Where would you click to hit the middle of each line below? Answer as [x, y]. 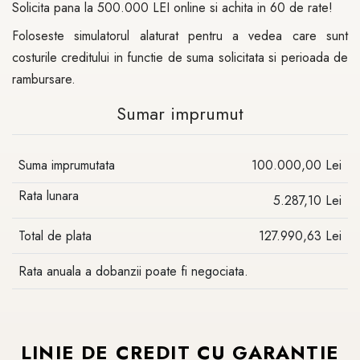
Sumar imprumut [180, 114]
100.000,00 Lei [297, 165]
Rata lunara [49, 196]
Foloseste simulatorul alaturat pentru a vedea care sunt [180, 36]
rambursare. [44, 79]
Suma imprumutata [67, 165]
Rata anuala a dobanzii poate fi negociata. [133, 271]
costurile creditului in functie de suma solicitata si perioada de [180, 57]
